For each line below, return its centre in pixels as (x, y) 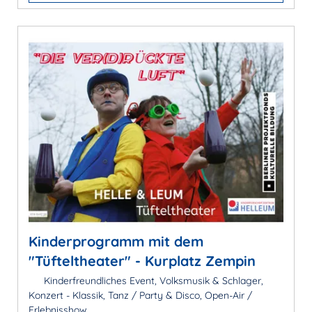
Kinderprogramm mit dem (116, 241)
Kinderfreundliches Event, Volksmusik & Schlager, (152, 280)
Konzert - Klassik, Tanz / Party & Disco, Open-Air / (140, 295)
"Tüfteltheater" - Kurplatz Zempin (142, 260)
